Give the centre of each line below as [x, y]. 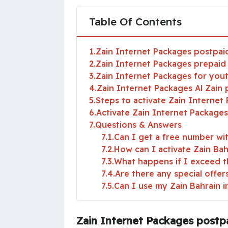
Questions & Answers [138, 124]
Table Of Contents [135, 21]
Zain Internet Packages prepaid [161, 63]
